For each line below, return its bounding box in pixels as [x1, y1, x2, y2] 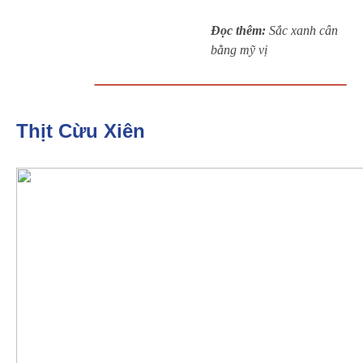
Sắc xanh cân [269, 23, 338, 37]
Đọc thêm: [211, 23, 269, 37]
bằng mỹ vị [211, 42, 267, 57]
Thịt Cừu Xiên [16, 120, 145, 143]
